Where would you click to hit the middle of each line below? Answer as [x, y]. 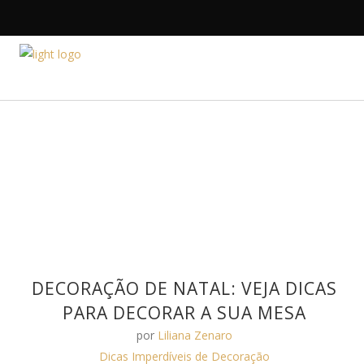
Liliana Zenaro [195, 335]
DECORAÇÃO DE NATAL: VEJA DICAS [185, 288]
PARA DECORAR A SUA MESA [185, 313]
